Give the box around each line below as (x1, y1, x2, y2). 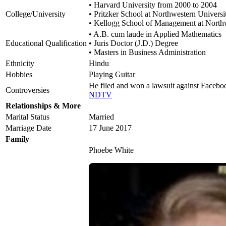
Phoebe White (89, 146, 134, 155)
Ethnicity (6, 59, 34, 68)
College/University (6, 10, 66, 19)
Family (6, 135, 29, 144)
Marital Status (6, 112, 49, 122)
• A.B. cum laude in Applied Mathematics (89, 30, 221, 39)
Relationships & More (6, 101, 81, 110)
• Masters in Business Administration (89, 48, 206, 57)
